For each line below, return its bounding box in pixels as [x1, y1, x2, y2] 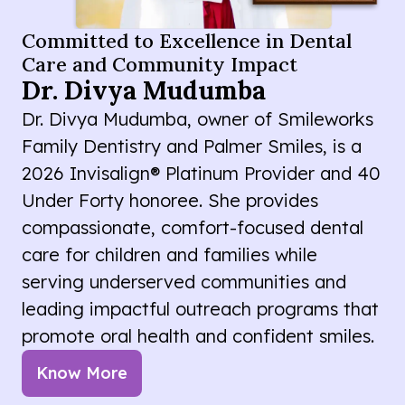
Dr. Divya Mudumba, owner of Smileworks [22, 108, 373, 131]
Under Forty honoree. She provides [22, 189, 318, 212]
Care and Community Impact [22, 52, 297, 78]
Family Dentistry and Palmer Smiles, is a [22, 135, 362, 158]
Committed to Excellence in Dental [22, 28, 352, 54]
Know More [36, 363, 127, 384]
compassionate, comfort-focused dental [22, 216, 363, 240]
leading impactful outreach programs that [22, 297, 379, 321]
